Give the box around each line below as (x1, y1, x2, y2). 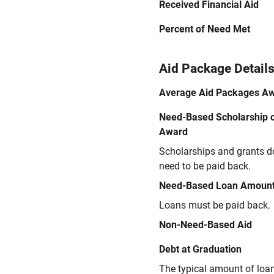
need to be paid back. (159, 160, 251, 172)
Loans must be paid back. (159, 199, 270, 211)
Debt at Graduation (159, 243, 242, 255)
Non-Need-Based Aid (159, 219, 252, 231)
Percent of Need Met (159, 23, 250, 35)
